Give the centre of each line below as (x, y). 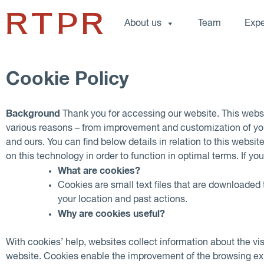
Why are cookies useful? (111, 214)
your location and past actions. (123, 199)
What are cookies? (99, 171)
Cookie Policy (67, 80)
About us (143, 24)
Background (33, 113)
